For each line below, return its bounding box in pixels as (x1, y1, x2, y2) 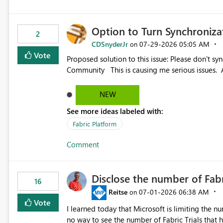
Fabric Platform (72, 119, 116, 128)
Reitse (108, 187, 127, 197)
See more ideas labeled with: (66, 106, 163, 116)
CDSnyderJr (91, 39, 128, 49)
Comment (66, 139, 99, 150)
